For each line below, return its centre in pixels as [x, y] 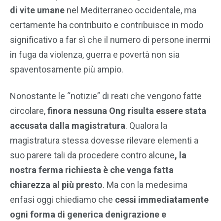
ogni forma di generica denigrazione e [88, 215]
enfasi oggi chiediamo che [62, 200]
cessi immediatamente [162, 200]
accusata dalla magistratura [68, 126]
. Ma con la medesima [145, 185]
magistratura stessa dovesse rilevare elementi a [104, 141]
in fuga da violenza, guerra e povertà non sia [95, 55]
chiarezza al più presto [56, 185]
